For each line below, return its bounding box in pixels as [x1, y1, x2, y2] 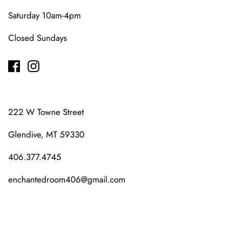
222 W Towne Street [8, 106, 84, 119]
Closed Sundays [8, 32, 67, 44]
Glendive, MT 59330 [8, 128, 84, 141]
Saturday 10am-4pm [8, 9, 81, 22]
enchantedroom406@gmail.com [8, 173, 125, 186]
